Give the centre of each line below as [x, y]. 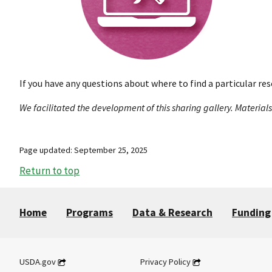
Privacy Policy [166, 261]
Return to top [49, 170]
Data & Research [172, 212]
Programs [90, 212]
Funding [251, 212]
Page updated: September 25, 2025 [83, 150]
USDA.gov [38, 261]
